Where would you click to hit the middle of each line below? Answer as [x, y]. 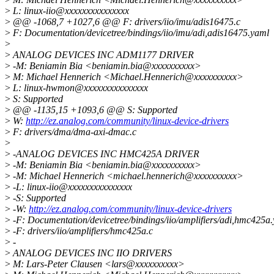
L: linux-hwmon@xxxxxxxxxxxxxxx [79, 88]
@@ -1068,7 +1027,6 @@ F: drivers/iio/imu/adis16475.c [125, 22]
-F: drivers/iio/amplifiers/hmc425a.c [82, 231]
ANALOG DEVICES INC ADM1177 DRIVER [102, 55]
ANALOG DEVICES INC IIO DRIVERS [91, 253]
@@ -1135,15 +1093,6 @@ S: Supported [94, 110]
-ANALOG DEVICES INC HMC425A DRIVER [105, 154]
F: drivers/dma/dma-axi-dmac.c [73, 132]
